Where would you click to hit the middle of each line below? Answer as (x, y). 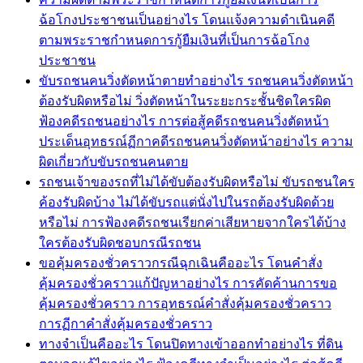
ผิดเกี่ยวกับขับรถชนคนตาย (113, 161)
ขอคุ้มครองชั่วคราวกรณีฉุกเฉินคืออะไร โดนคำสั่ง (181, 263)
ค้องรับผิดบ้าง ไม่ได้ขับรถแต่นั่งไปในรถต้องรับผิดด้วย (186, 202)
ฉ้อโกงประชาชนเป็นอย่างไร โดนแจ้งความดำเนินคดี (187, 19)
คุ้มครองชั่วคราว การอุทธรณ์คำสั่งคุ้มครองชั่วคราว (185, 303)
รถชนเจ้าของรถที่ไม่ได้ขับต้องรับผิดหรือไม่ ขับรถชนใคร (197, 181)
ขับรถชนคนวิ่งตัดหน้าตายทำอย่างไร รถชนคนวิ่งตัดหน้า (196, 80)
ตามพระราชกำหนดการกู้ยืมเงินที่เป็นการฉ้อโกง (174, 40)
